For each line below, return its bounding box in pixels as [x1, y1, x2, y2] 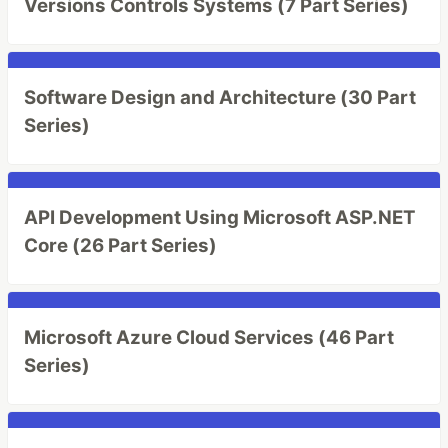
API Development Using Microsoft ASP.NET [24, 206, 416, 229]
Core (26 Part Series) [24, 234, 217, 257]
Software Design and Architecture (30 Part [24, 86, 416, 109]
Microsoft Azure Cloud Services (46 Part [24, 326, 394, 349]
